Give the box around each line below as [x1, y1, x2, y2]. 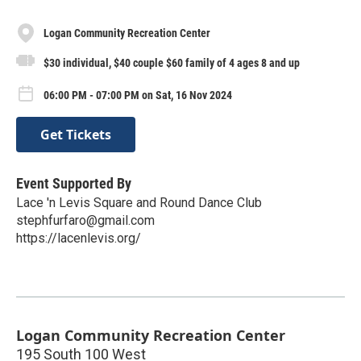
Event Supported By [16, 175, 131, 193]
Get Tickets [40, 126, 111, 144]
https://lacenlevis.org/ [16, 230, 141, 247]
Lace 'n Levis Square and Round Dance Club [16, 195, 262, 211]
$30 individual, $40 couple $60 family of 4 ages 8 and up [44, 56, 300, 70]
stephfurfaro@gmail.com [16, 213, 155, 229]
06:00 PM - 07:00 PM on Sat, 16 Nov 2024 [44, 88, 232, 102]
